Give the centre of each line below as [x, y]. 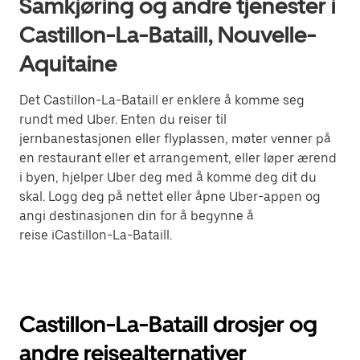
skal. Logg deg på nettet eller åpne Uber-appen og [170, 196]
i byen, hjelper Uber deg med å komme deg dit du [168, 177]
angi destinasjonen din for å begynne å [137, 216]
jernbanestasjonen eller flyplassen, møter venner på [175, 139]
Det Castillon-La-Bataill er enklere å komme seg [162, 100]
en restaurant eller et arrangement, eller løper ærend [178, 158]
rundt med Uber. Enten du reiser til [123, 119]
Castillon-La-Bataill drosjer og [168, 324]
